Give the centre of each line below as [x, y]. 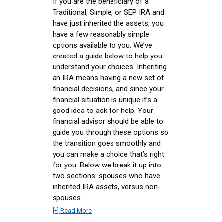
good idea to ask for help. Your [103, 110]
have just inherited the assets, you [108, 23]
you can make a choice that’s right [108, 154]
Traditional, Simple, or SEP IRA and [108, 12]
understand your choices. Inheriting [110, 67]
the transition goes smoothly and [107, 143]
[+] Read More [72, 210]
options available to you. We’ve [102, 45]
